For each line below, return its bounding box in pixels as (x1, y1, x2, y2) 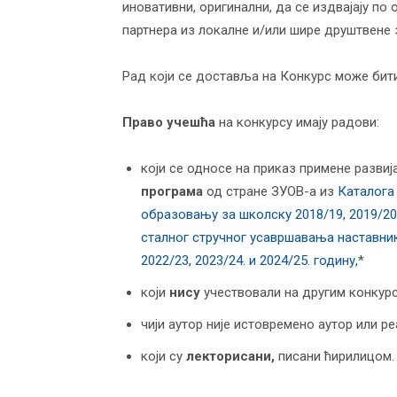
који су (141, 348, 186, 364)
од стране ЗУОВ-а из (206, 183, 338, 199)
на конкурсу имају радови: (215, 114, 379, 130)
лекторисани (186, 348, 271, 364)
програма (141, 183, 206, 199)
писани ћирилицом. (275, 348, 394, 364)
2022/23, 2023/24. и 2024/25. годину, (141, 253, 358, 269)
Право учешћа (122, 114, 215, 130)
